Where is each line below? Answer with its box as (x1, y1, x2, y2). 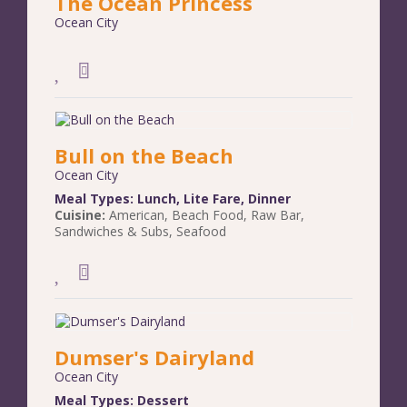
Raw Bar (251, 206, 301, 224)
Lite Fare (184, 190, 241, 208)
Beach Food (172, 206, 243, 224)
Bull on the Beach (55, 142, 233, 170)
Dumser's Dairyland (55, 343, 254, 372)
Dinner (248, 190, 291, 208)
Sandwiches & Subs (55, 223, 169, 241)
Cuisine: (55, 206, 109, 224)
